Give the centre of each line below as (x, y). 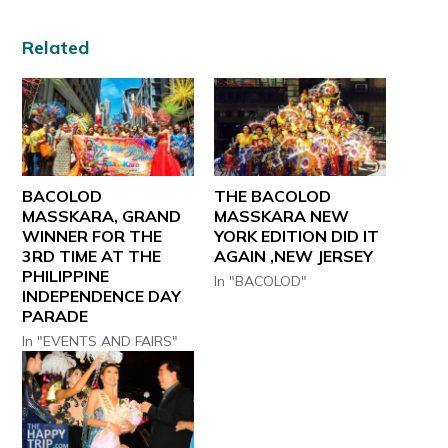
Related (56, 47)
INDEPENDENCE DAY (102, 295)
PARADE (55, 315)
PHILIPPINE (66, 275)
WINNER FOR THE (92, 235)
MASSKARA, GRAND (102, 215)
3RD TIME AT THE (92, 255)
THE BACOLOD (272, 195)
